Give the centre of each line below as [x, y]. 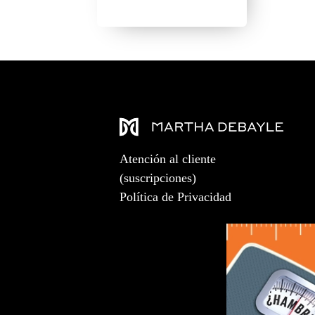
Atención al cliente [167, 159]
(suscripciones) [157, 178]
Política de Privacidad [175, 197]
